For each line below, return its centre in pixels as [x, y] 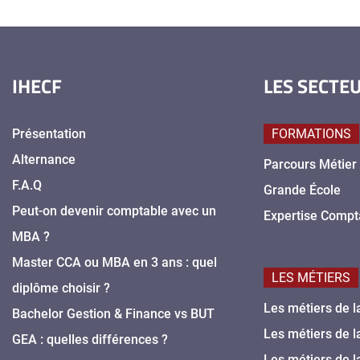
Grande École [303, 190]
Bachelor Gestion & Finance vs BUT [113, 314]
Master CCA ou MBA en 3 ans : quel [115, 263]
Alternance [44, 160]
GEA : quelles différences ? [90, 340]
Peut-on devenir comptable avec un [114, 211]
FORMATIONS [312, 134]
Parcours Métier [311, 165]
